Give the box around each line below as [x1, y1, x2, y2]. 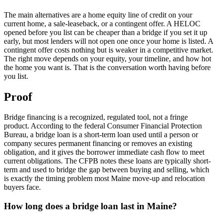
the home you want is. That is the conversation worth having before [4, 63, 211, 72]
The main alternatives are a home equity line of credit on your [4, 10, 192, 19]
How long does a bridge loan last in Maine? [4, 201, 177, 212]
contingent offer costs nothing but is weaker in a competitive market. [4, 45, 213, 54]
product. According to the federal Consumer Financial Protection [4, 122, 202, 130]
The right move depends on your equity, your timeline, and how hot [4, 54, 211, 63]
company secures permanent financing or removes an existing [4, 139, 192, 148]
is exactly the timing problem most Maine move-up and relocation [4, 174, 205, 183]
